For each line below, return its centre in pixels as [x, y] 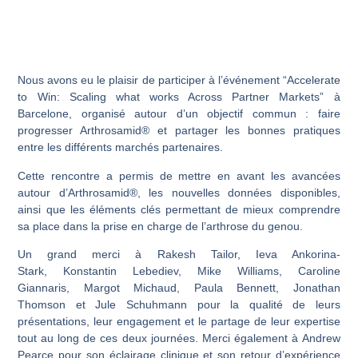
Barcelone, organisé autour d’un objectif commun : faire [179, 114]
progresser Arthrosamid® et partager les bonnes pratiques [179, 131]
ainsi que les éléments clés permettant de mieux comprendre [179, 209]
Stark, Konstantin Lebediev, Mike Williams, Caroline [179, 271]
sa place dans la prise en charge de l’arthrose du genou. [161, 226]
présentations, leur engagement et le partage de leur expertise [179, 322]
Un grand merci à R [91, 255]
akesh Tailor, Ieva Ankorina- [253, 255]
